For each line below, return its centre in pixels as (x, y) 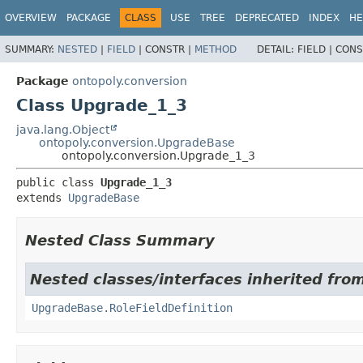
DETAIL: (277, 49)
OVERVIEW (31, 18)
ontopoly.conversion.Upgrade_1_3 (158, 155)
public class (58, 182)
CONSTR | (170, 49)
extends (42, 197)
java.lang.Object (63, 129)
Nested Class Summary (120, 240)
